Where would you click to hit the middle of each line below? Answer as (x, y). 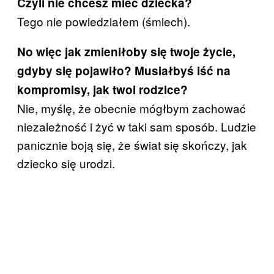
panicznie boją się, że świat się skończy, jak (132, 145)
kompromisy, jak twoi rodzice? (102, 90)
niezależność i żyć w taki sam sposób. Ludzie (137, 127)
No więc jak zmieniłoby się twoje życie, (126, 52)
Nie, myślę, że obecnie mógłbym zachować (131, 108)
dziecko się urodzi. (66, 163)
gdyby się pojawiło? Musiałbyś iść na (124, 71)
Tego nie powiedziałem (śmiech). (104, 21)
